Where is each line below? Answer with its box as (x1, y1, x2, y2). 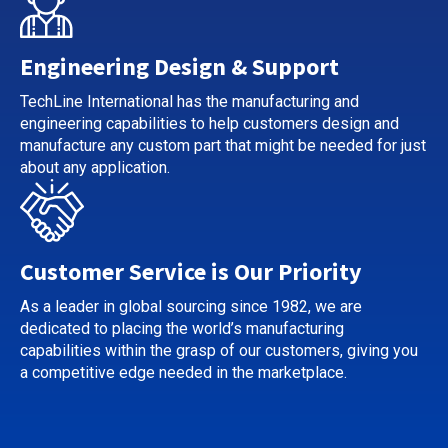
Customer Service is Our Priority (20, 256, 362, 287)
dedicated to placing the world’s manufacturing (20, 319, 344, 338)
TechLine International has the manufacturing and (20, 92, 359, 111)
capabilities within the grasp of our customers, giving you (20, 341, 418, 360)
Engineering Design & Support (20, 51, 339, 82)
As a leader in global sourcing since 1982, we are (20, 297, 362, 316)
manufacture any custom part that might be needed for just (20, 136, 426, 155)
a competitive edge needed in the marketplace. (20, 363, 347, 382)
